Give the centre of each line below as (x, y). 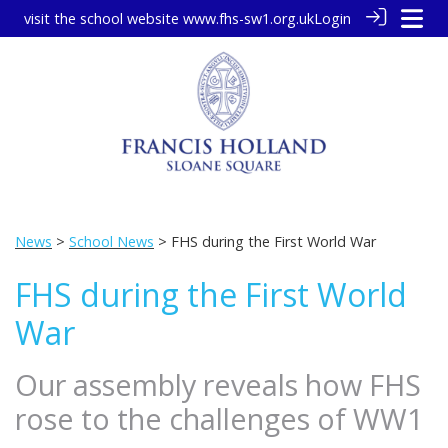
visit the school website (103, 18)
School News (111, 241)
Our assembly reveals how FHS (218, 384)
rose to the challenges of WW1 (219, 418)
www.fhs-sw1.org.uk (248, 18)
